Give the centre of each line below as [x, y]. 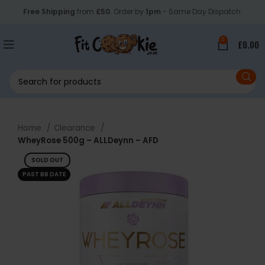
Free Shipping [49, 12]
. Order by [127, 12]
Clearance [76, 128]
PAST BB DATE [44, 174]
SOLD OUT [47, 160]
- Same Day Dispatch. [201, 12]
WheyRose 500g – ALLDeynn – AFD [88, 140]
